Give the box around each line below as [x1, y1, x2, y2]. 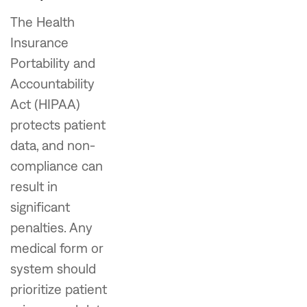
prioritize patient [10, 280, 107, 297]
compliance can [10, 157, 103, 173]
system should [10, 260, 96, 276]
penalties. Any [10, 219, 93, 235]
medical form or [10, 239, 103, 256]
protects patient [10, 116, 106, 132]
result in [10, 177, 58, 194]
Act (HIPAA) [10, 95, 80, 112]
